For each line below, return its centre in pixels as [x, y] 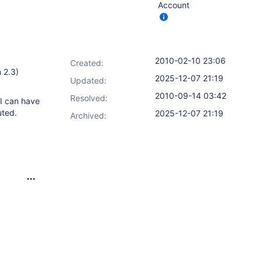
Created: [87, 63]
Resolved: [89, 98]
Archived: [88, 116]
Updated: [88, 80]
